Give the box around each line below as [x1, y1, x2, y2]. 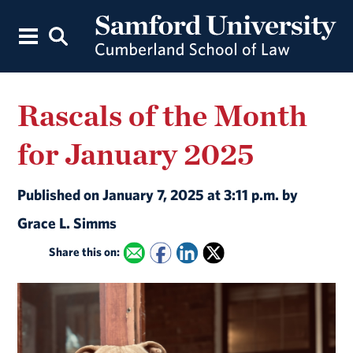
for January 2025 [17, 136, 255, 172]
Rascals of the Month [17, 97, 308, 133]
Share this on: [49, 243, 121, 259]
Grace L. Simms [17, 213, 122, 232]
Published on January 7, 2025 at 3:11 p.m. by [17, 184, 299, 204]
